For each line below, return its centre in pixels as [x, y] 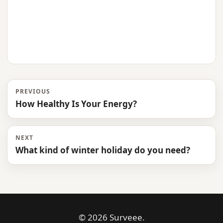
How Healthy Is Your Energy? [76, 104]
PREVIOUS [33, 92]
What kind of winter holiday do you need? [103, 150]
